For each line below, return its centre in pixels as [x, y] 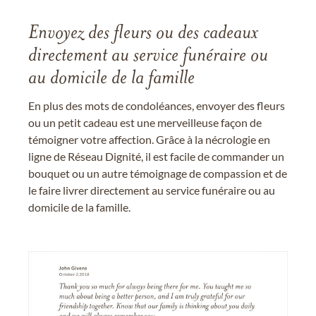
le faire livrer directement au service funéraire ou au [152, 190]
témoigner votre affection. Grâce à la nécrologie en [149, 140]
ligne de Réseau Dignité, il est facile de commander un [156, 157]
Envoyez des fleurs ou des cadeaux [143, 34]
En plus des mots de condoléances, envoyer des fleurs [157, 106]
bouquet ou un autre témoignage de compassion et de [158, 174]
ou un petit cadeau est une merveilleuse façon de [145, 123]
